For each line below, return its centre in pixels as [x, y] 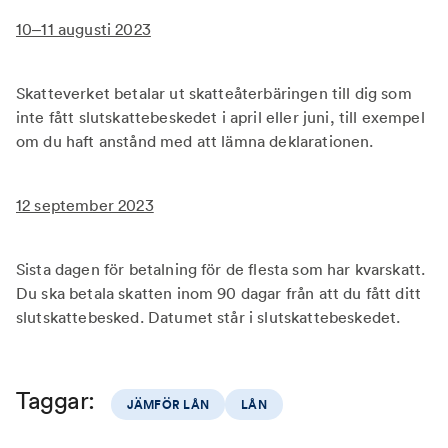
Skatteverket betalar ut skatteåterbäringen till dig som [214, 93]
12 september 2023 [85, 205]
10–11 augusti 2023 [83, 29]
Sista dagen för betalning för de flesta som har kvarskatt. [221, 269]
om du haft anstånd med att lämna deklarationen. [195, 141]
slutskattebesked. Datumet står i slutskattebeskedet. [208, 317]
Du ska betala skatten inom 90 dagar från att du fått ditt [219, 293]
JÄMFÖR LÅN [168, 404]
